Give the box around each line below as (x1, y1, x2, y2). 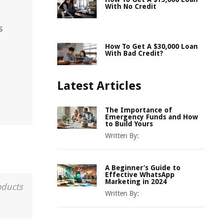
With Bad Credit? (105, 49, 163, 57)
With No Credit (105, 2, 156, 10)
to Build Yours (105, 120, 153, 128)
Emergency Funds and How (105, 113, 198, 121)
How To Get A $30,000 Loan (105, 42, 198, 50)
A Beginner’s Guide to (105, 164, 181, 172)
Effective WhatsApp (105, 171, 175, 179)
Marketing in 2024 (105, 178, 167, 185)
